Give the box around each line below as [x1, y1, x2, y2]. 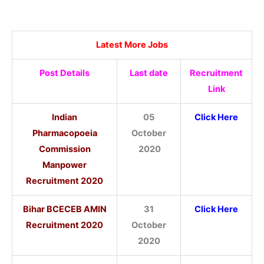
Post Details [39, 68, 90, 79]
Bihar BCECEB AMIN [22, 204, 107, 215]
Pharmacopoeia [32, 128, 97, 139]
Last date [130, 68, 168, 79]
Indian [52, 112, 77, 123]
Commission [38, 144, 91, 155]
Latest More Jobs [96, 39, 168, 51]
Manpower [42, 160, 87, 171]
